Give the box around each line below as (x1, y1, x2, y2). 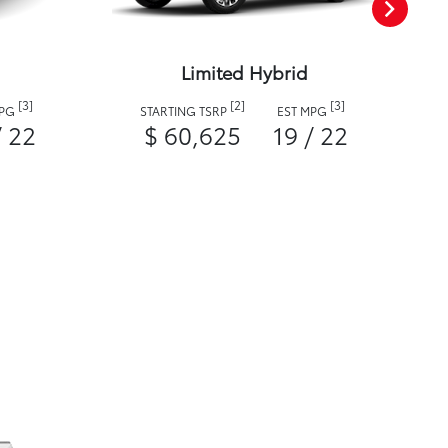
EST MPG (276, 102, 330, 120)
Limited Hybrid (180, 59, 308, 86)
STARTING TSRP (140, 102, 230, 120)
